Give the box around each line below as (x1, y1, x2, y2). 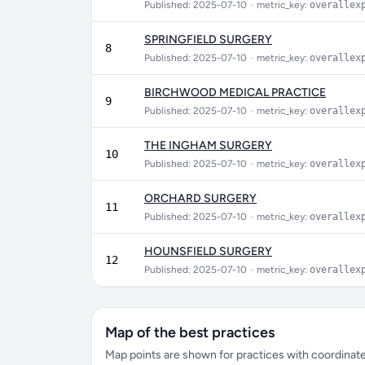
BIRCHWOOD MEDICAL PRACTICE (144, 86, 326, 99)
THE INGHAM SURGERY (144, 139, 272, 152)
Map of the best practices (105, 323, 275, 341)
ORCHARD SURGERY (144, 191, 257, 205)
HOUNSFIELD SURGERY (144, 244, 272, 258)
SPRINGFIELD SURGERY (144, 33, 272, 46)
